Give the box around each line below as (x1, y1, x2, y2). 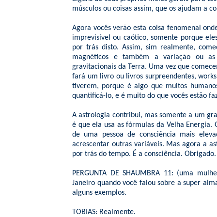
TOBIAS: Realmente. (72, 208, 136, 216)
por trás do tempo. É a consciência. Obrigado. (72, 150, 216, 158)
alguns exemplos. (72, 189, 126, 197)
